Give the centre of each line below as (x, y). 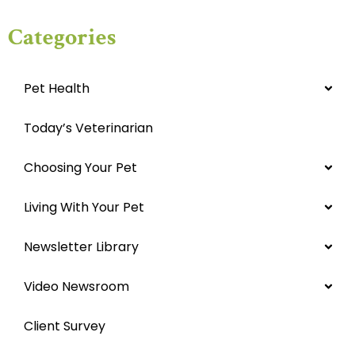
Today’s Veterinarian (88, 128)
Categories (62, 38)
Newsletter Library (81, 247)
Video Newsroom (76, 287)
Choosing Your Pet (80, 168)
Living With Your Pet (84, 208)
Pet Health (57, 89)
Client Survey (65, 326)
